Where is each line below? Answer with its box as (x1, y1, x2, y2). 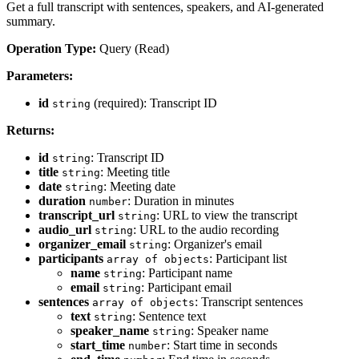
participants (38, 252, 103, 266)
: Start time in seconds (167, 338, 277, 353)
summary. (6, 14, 55, 29)
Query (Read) (96, 42, 169, 56)
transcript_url (38, 208, 115, 223)
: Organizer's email (167, 237, 262, 252)
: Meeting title (100, 165, 170, 179)
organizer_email (38, 237, 126, 252)
